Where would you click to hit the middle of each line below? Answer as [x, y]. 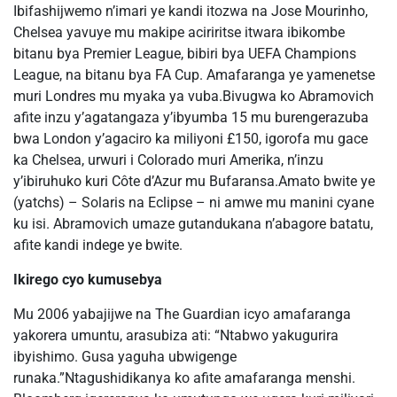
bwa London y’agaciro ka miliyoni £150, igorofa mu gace [191, 139]
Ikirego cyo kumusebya [88, 280]
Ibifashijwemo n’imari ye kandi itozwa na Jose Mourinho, [191, 11]
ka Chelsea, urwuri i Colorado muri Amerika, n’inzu [168, 160]
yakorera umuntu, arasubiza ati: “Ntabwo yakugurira [176, 335]
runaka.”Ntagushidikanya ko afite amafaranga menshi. [184, 378]
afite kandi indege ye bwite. [98, 245]
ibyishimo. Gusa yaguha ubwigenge [125, 357]
